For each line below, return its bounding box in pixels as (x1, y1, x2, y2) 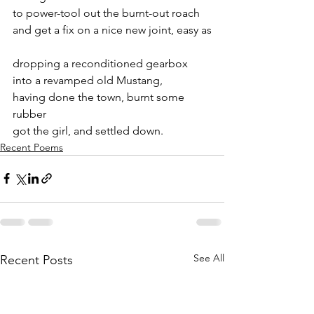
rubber (13, 107, 46, 121)
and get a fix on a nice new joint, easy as (13, 22, 212, 36)
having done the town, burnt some (13, 90, 187, 104)
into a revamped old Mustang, (13, 73, 163, 87)
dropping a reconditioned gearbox (13, 56, 188, 70)
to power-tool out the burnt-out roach (13, 6, 200, 20)
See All (193, 251, 224, 264)
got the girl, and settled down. (13, 123, 163, 137)
